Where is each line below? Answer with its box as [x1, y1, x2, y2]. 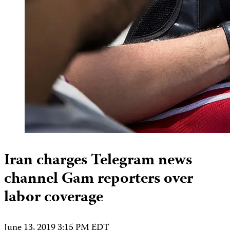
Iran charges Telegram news [4, 148, 192, 174]
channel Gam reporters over [4, 166, 193, 192]
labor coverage [4, 185, 103, 210]
